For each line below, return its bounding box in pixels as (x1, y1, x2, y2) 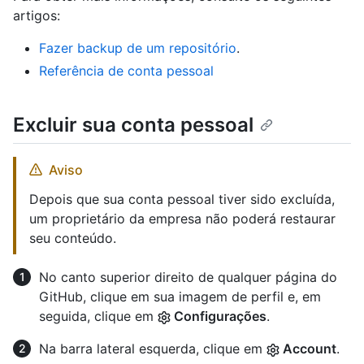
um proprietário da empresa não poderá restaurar (29, 210, 336, 227)
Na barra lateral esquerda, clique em (39, 340, 266, 357)
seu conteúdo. (29, 230, 116, 247)
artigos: (13, 7, 60, 24)
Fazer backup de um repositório (39, 40, 236, 57)
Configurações (171, 308, 266, 325)
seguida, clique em (39, 308, 158, 325)
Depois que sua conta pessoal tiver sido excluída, (29, 191, 335, 208)
